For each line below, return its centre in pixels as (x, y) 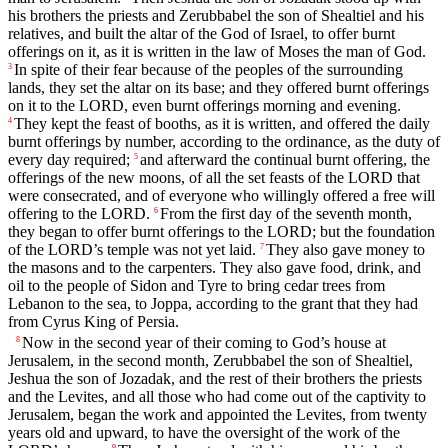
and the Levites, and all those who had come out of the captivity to (217, 396)
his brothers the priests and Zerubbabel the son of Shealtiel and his (216, 15)
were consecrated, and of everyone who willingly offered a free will (221, 195)
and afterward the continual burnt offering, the (285, 159)
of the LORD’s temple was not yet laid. (132, 249)
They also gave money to (345, 249)
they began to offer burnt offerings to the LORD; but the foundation (221, 231)
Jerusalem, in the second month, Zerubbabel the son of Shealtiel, (210, 360)
